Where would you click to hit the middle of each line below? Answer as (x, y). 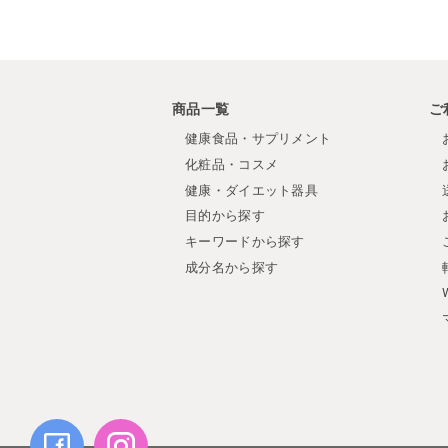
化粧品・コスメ (232, 164)
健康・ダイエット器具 (251, 190)
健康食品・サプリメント (258, 139)
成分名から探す (232, 267)
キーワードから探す (245, 242)
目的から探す (225, 216)
